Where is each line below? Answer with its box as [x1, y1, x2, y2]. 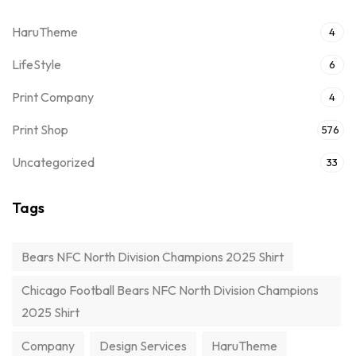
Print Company [12, 88, 94, 105]
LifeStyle [12, 56, 61, 72]
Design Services [99, 337, 187, 354]
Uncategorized [12, 153, 95, 170]
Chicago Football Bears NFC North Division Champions [21, 281, 319, 298]
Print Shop [12, 121, 68, 137]
